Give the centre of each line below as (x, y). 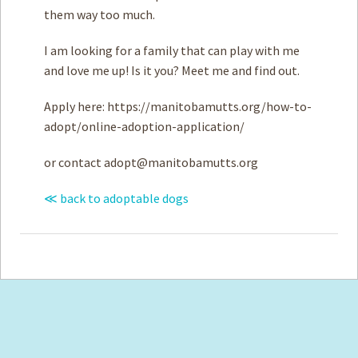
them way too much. (99, 14)
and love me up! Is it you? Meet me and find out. (172, 70)
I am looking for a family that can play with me (172, 50)
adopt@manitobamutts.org (181, 162)
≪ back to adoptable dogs (116, 198)
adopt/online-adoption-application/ (144, 126)
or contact (74, 162)
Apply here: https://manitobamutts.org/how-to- (178, 106)
